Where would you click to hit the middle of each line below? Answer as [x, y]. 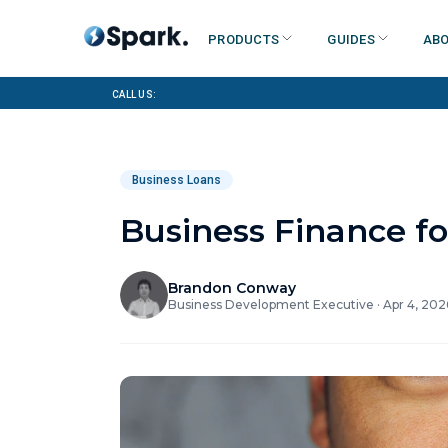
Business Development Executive [271, 304]
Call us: [134, 93]
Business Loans [176, 180]
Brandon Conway [232, 288]
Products [244, 37]
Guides [351, 37]
